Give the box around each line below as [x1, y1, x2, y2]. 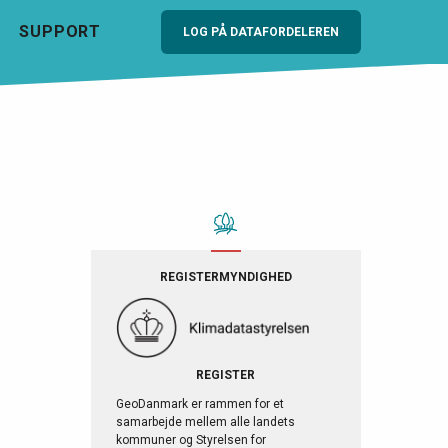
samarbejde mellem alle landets [115, 414, 295, 429]
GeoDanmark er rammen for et [115, 396, 284, 411]
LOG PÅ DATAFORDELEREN [183, 24, 339, 39]
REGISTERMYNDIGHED [159, 269, 292, 284]
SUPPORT [19, 21, 101, 41]
